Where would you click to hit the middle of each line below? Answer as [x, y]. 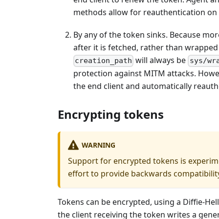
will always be [161, 60]
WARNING [98, 145]
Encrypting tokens [111, 114]
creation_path [104, 61]
